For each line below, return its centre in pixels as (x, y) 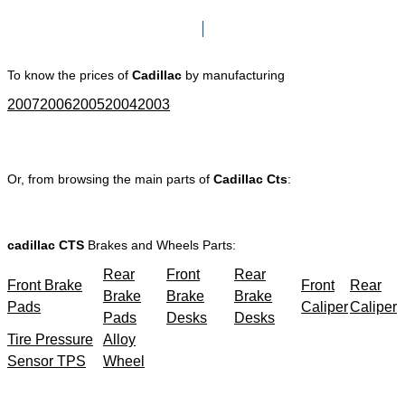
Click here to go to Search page (202, 9)
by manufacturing (235, 75)
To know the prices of (70, 75)
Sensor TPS (47, 361)
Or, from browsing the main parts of (110, 179)
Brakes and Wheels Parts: (160, 245)
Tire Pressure (50, 339)
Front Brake (45, 285)
